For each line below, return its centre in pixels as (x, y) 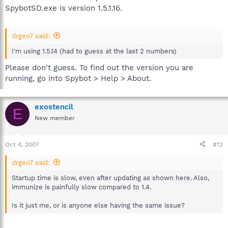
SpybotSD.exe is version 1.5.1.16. (64, 8)
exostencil (54, 107)
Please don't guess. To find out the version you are (99, 68)
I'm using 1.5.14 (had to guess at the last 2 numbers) (94, 51)
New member (55, 118)
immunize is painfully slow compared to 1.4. (81, 187)
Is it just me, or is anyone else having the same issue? (98, 205)
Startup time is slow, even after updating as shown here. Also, (110, 178)
